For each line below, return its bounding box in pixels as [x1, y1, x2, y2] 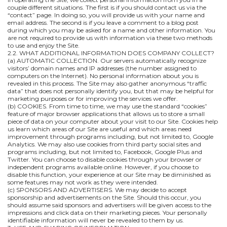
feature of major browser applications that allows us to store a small [8, 110, 205, 118]
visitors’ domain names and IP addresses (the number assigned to [8, 64, 197, 72]
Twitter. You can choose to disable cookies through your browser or [8, 156, 202, 163]
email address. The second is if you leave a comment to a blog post [8, 19, 199, 26]
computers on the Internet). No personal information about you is [8, 72, 199, 80]
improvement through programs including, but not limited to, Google [8, 133, 213, 140]
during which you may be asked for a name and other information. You [8, 26, 215, 34]
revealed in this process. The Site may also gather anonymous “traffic [8, 80, 207, 87]
